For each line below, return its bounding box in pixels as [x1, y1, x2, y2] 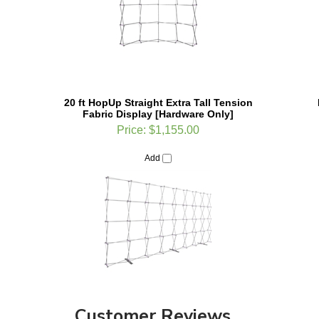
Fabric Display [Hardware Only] [83, 84, 234, 96]
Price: [117, 100, 146, 113]
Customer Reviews [75, 268, 231, 293]
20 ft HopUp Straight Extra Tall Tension [63, 73, 253, 85]
